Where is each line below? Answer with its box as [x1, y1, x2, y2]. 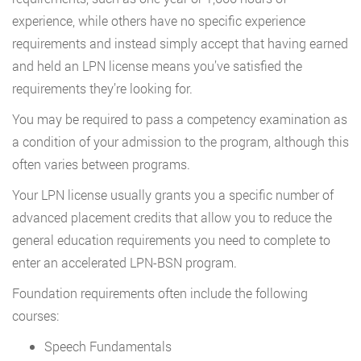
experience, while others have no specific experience [12, 12, 305, 30]
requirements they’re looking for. [12, 80, 193, 98]
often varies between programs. [12, 156, 190, 173]
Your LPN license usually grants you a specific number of [12, 186, 334, 204]
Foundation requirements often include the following [12, 284, 308, 302]
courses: [12, 307, 59, 325]
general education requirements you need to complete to [12, 231, 330, 249]
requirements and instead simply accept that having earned [12, 35, 348, 52]
